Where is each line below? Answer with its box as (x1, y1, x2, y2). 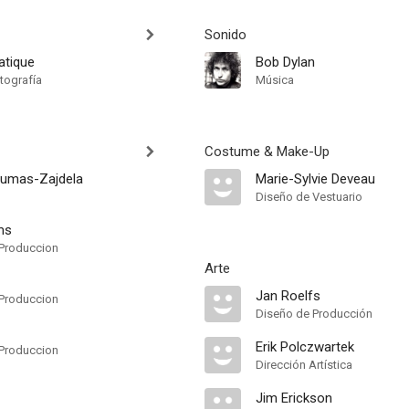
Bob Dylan (256, 54, 315, 70)
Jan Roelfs (256, 288, 320, 304)
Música (256, 73, 294, 87)
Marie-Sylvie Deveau (256, 171, 375, 187)
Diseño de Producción (256, 307, 372, 320)
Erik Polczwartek (256, 339, 354, 355)
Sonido (204, 26, 246, 43)
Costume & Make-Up (204, 143, 330, 160)
